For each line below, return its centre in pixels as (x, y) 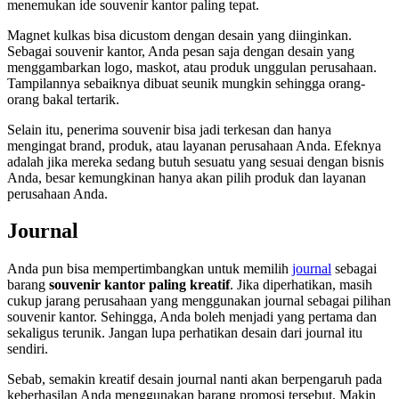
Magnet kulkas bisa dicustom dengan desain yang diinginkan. (179, 35)
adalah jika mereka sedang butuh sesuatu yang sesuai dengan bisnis (195, 161)
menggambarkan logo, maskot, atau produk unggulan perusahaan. (192, 67)
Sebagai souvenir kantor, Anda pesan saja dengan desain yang (181, 51)
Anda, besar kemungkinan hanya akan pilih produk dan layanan (187, 177)
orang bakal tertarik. (65, 99)
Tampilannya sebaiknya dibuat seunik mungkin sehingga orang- (186, 83)
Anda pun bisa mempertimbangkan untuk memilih (150, 269)
